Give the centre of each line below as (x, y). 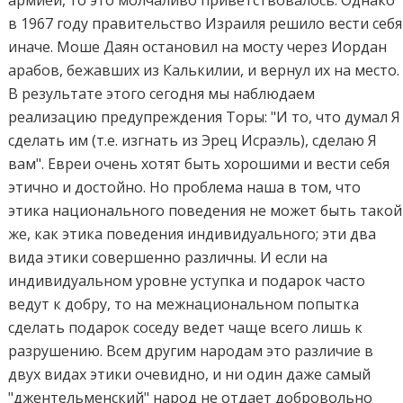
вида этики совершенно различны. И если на (168, 257)
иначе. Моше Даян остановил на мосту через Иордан (198, 46)
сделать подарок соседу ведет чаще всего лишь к (186, 327)
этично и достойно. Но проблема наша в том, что (185, 187)
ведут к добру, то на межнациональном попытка (184, 304)
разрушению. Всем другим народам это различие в (191, 350)
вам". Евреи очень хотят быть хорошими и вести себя (199, 163)
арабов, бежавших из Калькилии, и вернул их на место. (204, 70)
